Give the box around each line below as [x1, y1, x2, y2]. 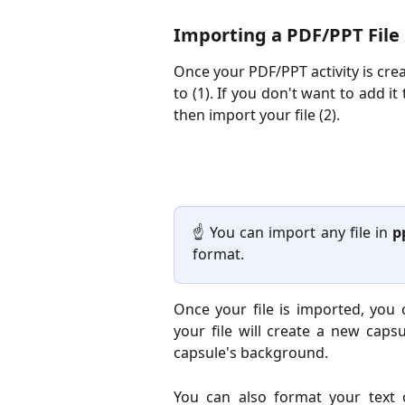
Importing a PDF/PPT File [174, 23, 400, 48]
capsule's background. [174, 343, 328, 363]
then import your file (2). [174, 105, 340, 126]
